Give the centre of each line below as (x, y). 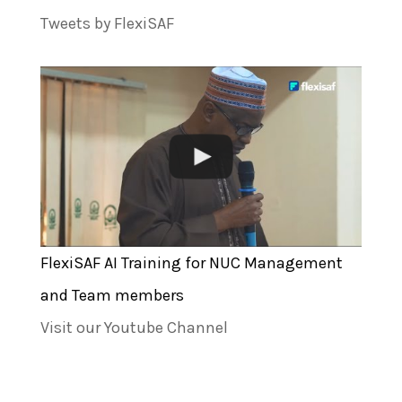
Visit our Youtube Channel (134, 328)
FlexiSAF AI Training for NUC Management (191, 263)
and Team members (112, 296)
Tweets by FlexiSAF (107, 23)
